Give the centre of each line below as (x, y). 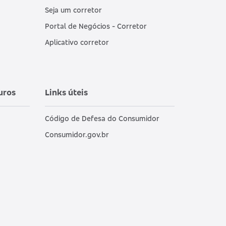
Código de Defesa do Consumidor (102, 119)
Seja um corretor (73, 10)
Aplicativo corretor (77, 42)
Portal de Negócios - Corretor (96, 26)
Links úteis (66, 93)
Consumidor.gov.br (77, 135)
